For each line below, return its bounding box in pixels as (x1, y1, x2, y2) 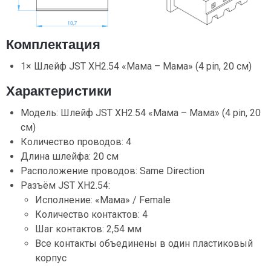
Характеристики (6, 83, 112, 99)
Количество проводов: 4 (21, 135, 131, 148)
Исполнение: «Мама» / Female (35, 194, 171, 206)
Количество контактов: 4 (35, 208, 148, 220)
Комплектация (6, 36, 100, 52)
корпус (35, 252, 67, 264)
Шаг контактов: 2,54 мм (35, 223, 142, 235)
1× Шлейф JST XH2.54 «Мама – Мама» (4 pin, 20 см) (21, 60, 252, 72)
